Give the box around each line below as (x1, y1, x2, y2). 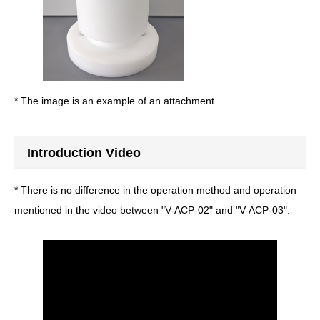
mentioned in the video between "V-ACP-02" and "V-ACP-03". (14, 204, 290, 216)
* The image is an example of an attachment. (14, 95, 217, 107)
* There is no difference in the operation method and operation (14, 184, 296, 196)
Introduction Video (27, 146, 141, 161)
